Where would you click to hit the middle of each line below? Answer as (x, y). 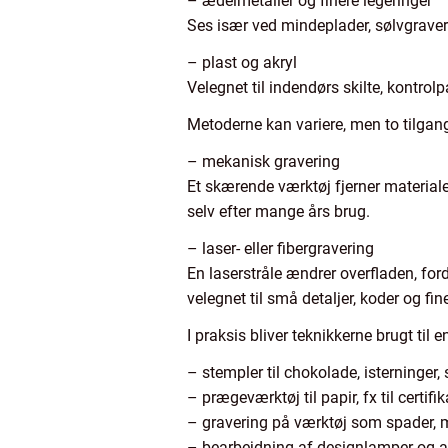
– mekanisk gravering (263, 161)
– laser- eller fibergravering (280, 248)
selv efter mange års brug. (278, 211)
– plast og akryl (242, 62)
